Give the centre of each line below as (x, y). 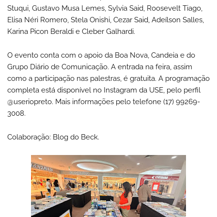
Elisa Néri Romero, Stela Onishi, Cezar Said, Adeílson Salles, (106, 20)
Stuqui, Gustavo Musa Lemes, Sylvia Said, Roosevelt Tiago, (105, 8)
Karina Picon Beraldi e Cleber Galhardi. (71, 31)
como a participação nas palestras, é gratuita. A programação (108, 78)
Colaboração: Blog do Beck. (53, 137)
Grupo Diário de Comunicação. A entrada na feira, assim (100, 67)
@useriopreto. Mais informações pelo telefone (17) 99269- (104, 101)
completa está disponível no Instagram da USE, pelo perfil (104, 90)
